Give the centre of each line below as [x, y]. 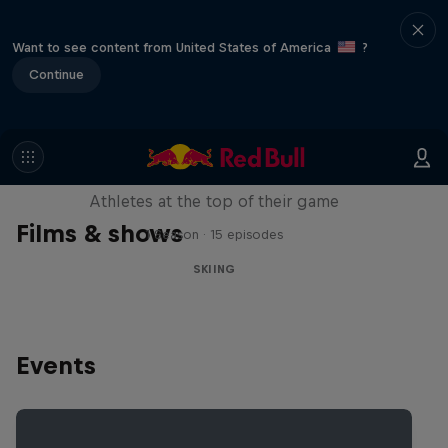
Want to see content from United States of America [173, 47]
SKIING [214, 269]
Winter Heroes [214, 163]
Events [56, 365]
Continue [56, 74]
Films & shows [99, 233]
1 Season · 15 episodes [214, 234]
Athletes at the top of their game [214, 201]
